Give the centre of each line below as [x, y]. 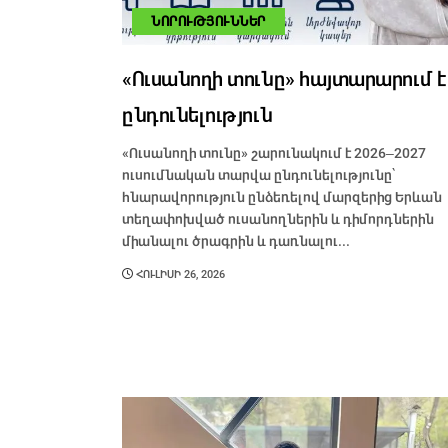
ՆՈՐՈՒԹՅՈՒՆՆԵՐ [208, 22]
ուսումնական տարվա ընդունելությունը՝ [258, 175]
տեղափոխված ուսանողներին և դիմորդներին [278, 219]
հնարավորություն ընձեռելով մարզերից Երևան [282, 197]
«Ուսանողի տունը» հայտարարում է [284, 80]
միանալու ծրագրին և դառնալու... [236, 241]
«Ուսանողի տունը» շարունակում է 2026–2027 [274, 153]
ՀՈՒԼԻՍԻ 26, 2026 [179, 275]
